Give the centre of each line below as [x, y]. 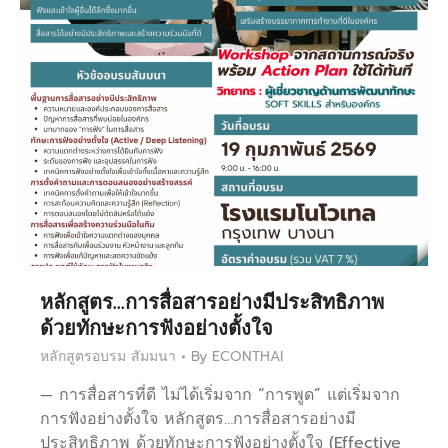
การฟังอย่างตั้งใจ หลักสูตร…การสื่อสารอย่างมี [198, 419]
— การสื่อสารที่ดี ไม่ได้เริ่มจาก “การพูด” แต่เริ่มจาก [220, 395]
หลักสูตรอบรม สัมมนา [108, 357]
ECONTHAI [247, 357]
